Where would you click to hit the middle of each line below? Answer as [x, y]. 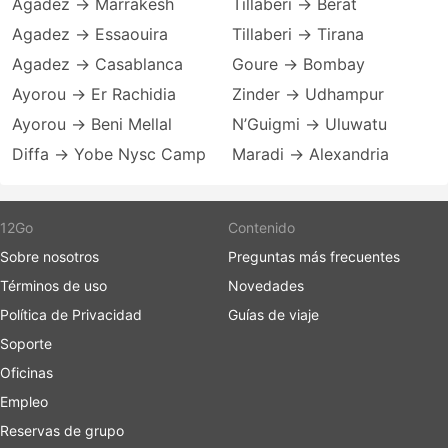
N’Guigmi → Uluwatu [309, 124]
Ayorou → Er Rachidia [94, 94]
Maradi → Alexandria [310, 154]
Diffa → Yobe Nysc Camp [109, 154]
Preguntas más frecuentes [314, 256]
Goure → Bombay [298, 64]
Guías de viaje [273, 314]
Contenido [261, 227]
